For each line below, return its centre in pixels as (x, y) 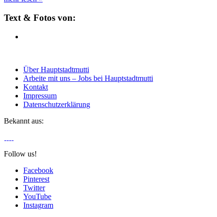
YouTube (37, 196)
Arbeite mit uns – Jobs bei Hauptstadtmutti (88, 78)
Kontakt (36, 87)
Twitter (34, 187)
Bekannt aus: (24, 121)
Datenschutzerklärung (57, 104)
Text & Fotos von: (40, 18)
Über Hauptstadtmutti (56, 69)
